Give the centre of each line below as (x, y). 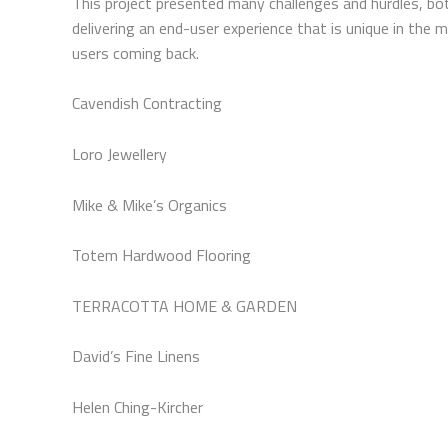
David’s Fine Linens (136, 356)
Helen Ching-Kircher (137, 406)
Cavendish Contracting (147, 103)
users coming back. (135, 52)
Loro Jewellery (119, 153)
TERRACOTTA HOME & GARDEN (184, 305)
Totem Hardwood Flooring (161, 255)
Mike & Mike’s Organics (149, 204)
